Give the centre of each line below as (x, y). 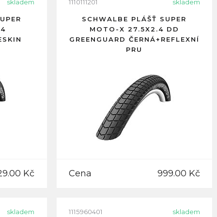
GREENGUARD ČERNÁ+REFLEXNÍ (134, 39)
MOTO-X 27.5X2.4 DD (134, 29)
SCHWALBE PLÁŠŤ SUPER (134, 19)
